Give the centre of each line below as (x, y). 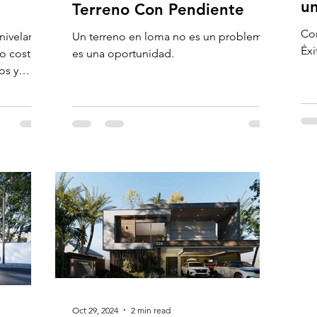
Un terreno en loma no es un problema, (172, 36)
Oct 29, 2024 (95, 310)
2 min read (151, 310)
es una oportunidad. (123, 53)
